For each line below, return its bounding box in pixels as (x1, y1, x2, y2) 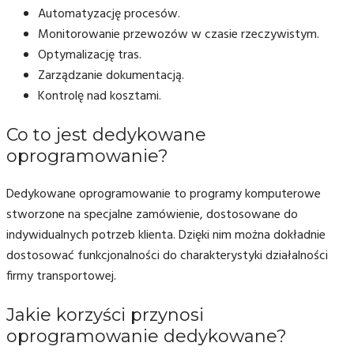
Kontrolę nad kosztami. (38, 85, 161, 107)
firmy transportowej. (6, 265, 116, 287)
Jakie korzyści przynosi (6, 303, 204, 326)
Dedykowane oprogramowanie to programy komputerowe (6, 183, 321, 205)
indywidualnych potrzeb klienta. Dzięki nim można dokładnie (6, 224, 326, 246)
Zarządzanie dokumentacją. (38, 65, 184, 86)
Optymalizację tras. (38, 44, 141, 66)
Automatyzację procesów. (38, 3, 180, 24)
